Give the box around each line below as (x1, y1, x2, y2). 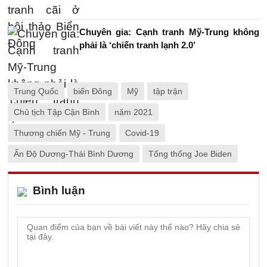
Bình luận (33, 184, 85, 197)
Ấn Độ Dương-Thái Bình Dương (14, 149, 133, 159)
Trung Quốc (14, 86, 58, 96)
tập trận (153, 86, 182, 96)
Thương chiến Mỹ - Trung (14, 128, 110, 138)
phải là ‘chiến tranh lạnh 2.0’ (79, 40, 195, 50)
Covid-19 (125, 128, 159, 138)
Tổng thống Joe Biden (148, 149, 232, 159)
